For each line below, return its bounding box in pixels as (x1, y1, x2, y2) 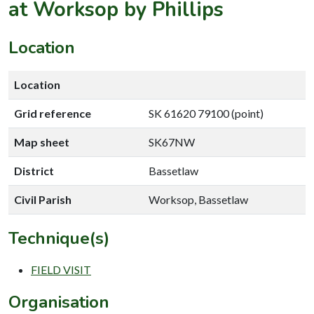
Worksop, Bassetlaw (149, 192, 248, 206)
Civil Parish (14, 192, 71, 206)
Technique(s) (8, 226, 109, 250)
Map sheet (14, 135, 69, 149)
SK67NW (149, 135, 195, 149)
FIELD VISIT (31, 262, 91, 276)
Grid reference (14, 106, 91, 120)
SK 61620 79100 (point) (149, 106, 264, 120)
